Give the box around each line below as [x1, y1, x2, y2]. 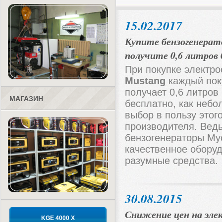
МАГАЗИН [9, 94, 43, 103]
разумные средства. [125, 155, 218, 166]
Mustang [125, 75, 166, 86]
